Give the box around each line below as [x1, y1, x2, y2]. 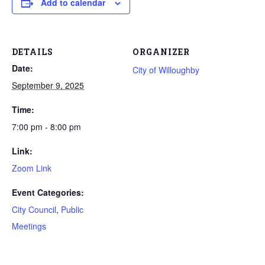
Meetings [12, 220, 46, 232]
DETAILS [12, 46, 53, 57]
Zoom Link [12, 162, 51, 174]
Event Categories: [12, 186, 84, 198]
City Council [12, 203, 56, 215]
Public [61, 203, 83, 215]
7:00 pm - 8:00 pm [12, 121, 81, 132]
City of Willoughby [132, 64, 199, 76]
